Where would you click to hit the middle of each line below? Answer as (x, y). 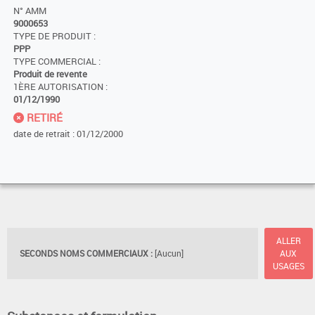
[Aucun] (169, 253)
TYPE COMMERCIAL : (57, 61)
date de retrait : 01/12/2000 (68, 133)
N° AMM (30, 11)
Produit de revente (50, 74)
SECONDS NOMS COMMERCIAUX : (86, 253)
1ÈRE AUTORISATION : (60, 86)
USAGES (288, 266)
